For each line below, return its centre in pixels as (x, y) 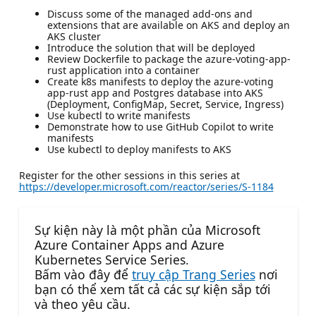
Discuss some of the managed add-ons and (150, 13)
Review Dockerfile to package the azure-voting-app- (169, 59)
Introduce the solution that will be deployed (151, 47)
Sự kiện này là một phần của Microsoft (147, 230)
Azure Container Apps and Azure (129, 244)
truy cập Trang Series (193, 274)
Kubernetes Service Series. (111, 259)
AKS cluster (74, 36)
